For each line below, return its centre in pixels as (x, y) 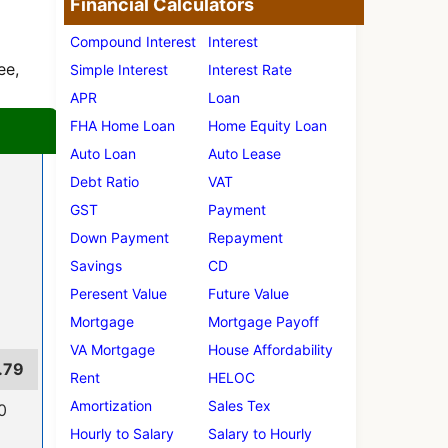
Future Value (248, 293)
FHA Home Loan (122, 125)
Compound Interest (133, 41)
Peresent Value (118, 293)
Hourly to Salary (122, 433)
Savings (96, 265)
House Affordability (270, 349)
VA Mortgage (112, 349)
